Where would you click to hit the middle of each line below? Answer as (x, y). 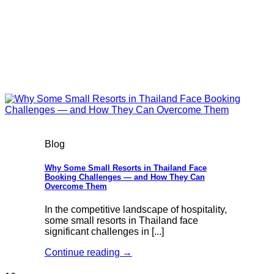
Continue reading (83, 253)
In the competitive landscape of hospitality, (135, 210)
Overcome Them (76, 186)
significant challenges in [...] (104, 232)
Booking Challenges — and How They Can (124, 177)
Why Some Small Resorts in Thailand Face (125, 168)
